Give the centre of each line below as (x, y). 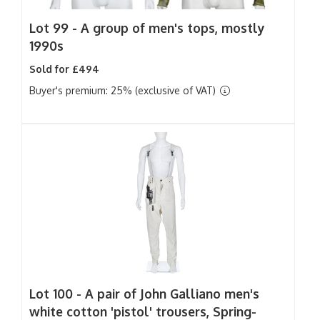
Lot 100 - (57, 294)
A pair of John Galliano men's (172, 294)
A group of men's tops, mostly (173, 28)
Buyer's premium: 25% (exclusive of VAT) (124, 90)
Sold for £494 (64, 69)
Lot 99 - (55, 28)
